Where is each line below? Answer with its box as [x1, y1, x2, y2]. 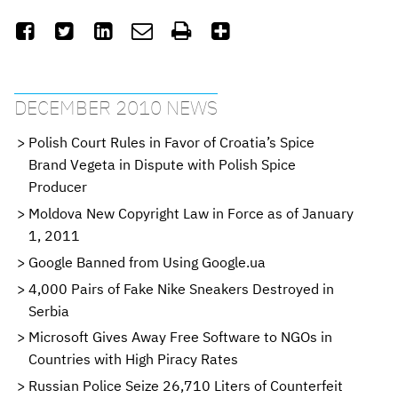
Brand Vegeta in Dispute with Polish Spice [28, 155, 296, 174]
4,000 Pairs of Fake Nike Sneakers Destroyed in [28, 279, 334, 298]
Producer [28, 178, 87, 196]
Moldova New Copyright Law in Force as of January [28, 203, 354, 222]
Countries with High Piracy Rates [28, 350, 238, 369]
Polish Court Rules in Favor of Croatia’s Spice [28, 133, 314, 152]
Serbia [28, 301, 69, 320]
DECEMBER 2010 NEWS [14, 93, 218, 120]
